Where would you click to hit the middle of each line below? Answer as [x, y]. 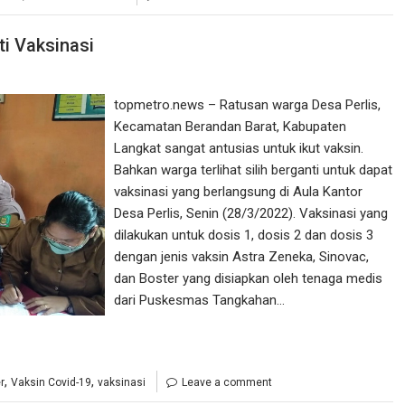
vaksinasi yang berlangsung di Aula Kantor [239, 191]
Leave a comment [227, 382]
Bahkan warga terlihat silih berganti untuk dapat [254, 170]
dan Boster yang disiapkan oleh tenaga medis [249, 278]
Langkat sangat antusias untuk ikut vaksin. [239, 148]
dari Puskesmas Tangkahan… [200, 300]
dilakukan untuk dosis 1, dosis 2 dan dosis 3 [244, 235]
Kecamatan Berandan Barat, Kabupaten [231, 126]
